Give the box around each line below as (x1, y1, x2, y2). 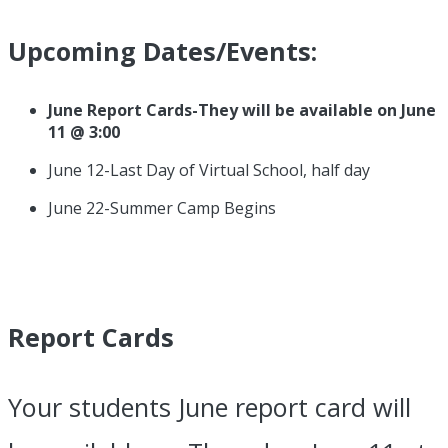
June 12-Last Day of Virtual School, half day (48, 159, 370, 182)
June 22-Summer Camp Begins (48, 197, 276, 220)
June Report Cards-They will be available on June (48, 99, 436, 122)
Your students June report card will (8, 390, 411, 425)
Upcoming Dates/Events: (8, 33, 317, 68)
